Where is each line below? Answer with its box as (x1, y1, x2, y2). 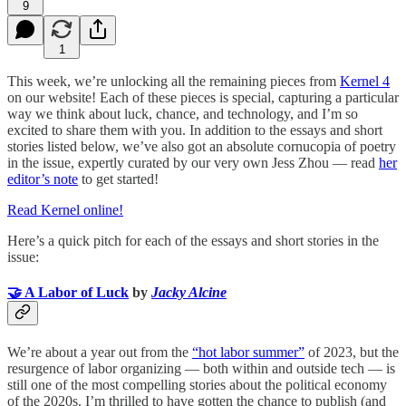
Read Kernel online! (7, 201, 123, 217)
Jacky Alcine (151, 284, 227, 300)
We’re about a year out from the (7, 344, 192, 361)
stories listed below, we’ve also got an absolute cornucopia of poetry (7, 138, 396, 154)
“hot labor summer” (192, 344, 304, 361)
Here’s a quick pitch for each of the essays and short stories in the (7, 232, 379, 248)
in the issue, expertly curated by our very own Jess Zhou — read (7, 154, 379, 170)
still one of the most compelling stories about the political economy (7, 377, 387, 393)
